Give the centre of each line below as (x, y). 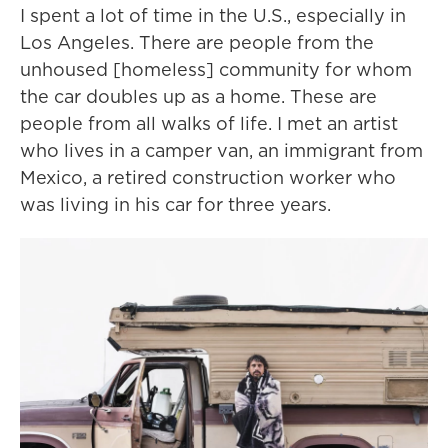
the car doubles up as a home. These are (198, 96)
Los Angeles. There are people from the (197, 42)
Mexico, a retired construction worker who (208, 177)
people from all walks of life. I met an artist (209, 123)
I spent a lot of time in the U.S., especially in (213, 15)
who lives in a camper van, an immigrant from (221, 150)
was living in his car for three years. (175, 204)
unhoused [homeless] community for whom (216, 69)
